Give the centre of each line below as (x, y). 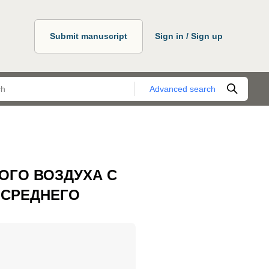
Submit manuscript (89, 36)
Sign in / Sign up (189, 36)
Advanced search (183, 89)
